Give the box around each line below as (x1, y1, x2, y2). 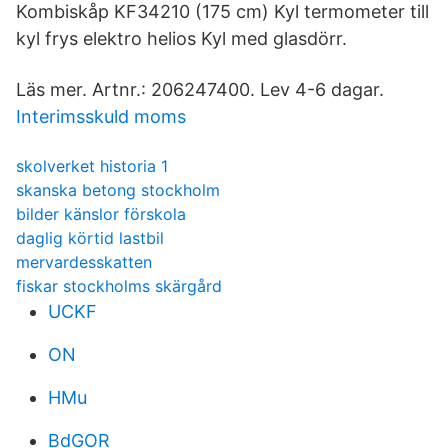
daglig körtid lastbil (16, 228, 164, 248)
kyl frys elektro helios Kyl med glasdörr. (16, 28, 347, 49)
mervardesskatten (16, 252, 152, 272)
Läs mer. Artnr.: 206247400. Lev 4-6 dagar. (16, 79, 384, 100)
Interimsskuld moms (16, 106, 186, 127)
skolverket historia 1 (16, 156, 168, 176)
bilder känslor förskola (16, 204, 186, 224)
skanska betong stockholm (16, 180, 220, 200)
